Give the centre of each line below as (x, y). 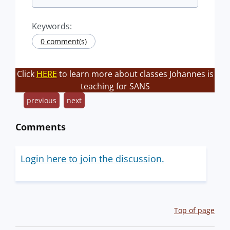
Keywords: (52, 26)
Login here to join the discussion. (92, 159)
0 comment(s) (64, 41)
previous (42, 100)
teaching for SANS (115, 86)
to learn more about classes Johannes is (135, 74)
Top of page (194, 210)
